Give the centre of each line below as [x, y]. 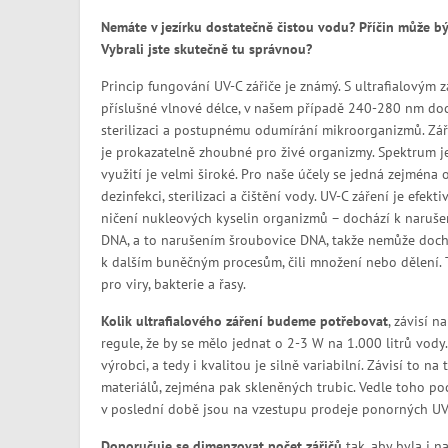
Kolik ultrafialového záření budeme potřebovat [244, 321]
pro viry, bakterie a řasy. [173, 284]
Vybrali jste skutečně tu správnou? [206, 49]
